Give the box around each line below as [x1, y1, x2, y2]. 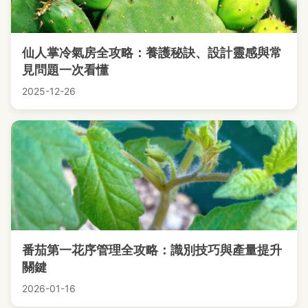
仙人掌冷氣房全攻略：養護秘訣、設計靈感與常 [22, 45, 282, 60]
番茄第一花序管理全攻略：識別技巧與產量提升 [22, 242, 282, 257]
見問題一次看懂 [22, 62, 109, 77]
